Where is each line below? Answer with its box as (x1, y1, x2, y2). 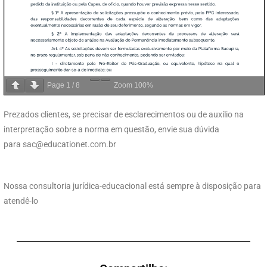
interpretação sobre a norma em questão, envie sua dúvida (4, 125, 219, 135)
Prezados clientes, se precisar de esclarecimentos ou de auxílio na (4, 110, 244, 120)
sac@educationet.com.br (23, 139, 116, 150)
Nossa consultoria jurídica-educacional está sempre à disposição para (4, 181, 261, 191)
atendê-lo (4, 196, 38, 206)
